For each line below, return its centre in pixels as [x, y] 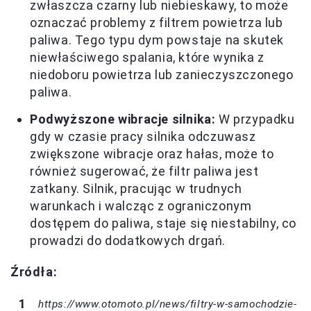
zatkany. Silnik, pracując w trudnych [136, 189]
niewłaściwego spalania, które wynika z [147, 58]
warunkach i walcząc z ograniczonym [141, 206]
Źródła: [34, 272]
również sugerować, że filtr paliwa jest [144, 171]
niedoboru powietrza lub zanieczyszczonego [162, 75]
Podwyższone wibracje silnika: [123, 119]
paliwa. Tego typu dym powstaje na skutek [157, 40]
